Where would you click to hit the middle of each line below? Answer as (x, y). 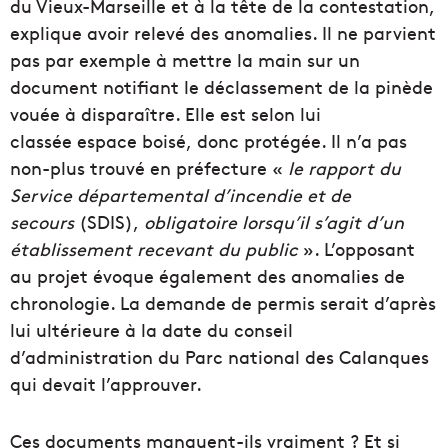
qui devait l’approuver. (106, 384)
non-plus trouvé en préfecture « (149, 168)
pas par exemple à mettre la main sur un (185, 60)
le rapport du (344, 168)
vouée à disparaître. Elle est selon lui (165, 114)
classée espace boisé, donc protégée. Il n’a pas (208, 141)
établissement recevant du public (154, 249)
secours (42, 222)
